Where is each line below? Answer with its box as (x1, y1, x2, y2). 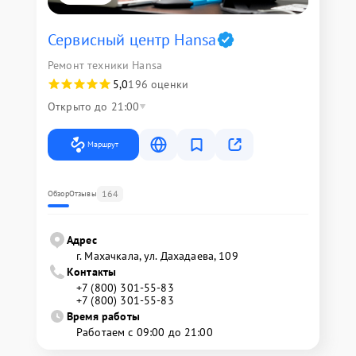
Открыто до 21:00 (48, 99, 140, 114)
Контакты (67, 265, 117, 280)
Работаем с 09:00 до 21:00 (76, 325, 213, 340)
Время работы (67, 309, 140, 324)
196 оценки (128, 77, 188, 92)
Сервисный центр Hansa (48, 29, 217, 51)
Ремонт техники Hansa (48, 58, 162, 73)
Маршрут (87, 139, 118, 150)
